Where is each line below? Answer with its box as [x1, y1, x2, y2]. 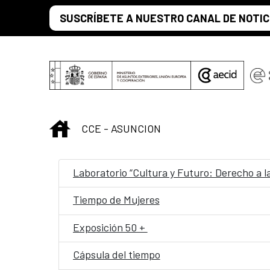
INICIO [70, 120, 99, 134]
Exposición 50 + [72, 220, 148, 234]
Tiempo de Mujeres [72, 193, 160, 207]
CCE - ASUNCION [81, 121, 161, 135]
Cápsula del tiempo [72, 248, 160, 262]
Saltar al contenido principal [5, 6, 134, 19]
